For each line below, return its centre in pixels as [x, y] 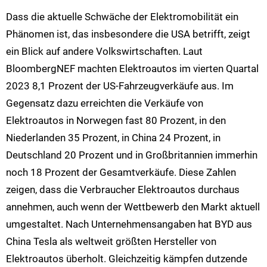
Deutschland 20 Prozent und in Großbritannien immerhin [132, 155]
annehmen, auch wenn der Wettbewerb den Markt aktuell [133, 207]
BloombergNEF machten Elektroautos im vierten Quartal [132, 68]
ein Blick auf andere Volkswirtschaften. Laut [104, 51]
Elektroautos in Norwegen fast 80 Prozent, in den [116, 120]
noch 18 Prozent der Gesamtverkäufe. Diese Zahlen [121, 172]
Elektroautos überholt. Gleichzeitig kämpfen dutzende [127, 258]
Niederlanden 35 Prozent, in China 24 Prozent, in [113, 137]
